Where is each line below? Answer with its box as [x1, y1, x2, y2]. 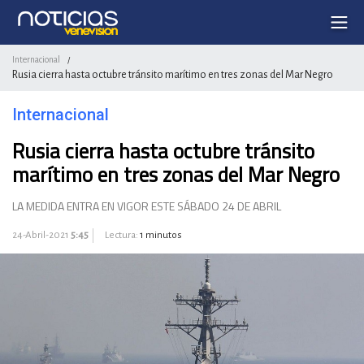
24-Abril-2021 [12, 230, 71, 240]
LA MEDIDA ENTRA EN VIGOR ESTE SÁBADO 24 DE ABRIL [12, 197, 281, 214]
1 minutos [140, 230, 182, 240]
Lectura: [103, 230, 140, 240]
